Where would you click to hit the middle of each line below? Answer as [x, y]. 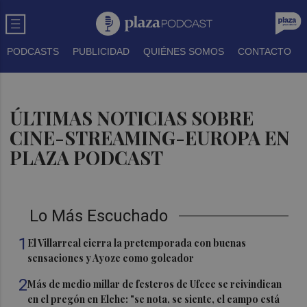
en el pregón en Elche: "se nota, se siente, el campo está [154, 299]
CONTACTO [265, 51]
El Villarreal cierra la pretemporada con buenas [137, 243]
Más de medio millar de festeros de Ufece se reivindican [155, 284]
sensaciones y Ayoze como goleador [111, 258]
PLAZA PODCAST [87, 158]
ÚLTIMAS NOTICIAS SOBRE [132, 118]
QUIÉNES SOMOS [184, 51]
